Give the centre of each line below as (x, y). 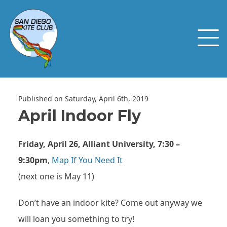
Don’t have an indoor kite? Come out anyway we (110, 202)
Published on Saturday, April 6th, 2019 (83, 98)
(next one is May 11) (56, 176)
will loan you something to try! (76, 219)
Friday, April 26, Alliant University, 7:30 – (99, 144)
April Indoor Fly (80, 116)
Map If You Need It (87, 160)
